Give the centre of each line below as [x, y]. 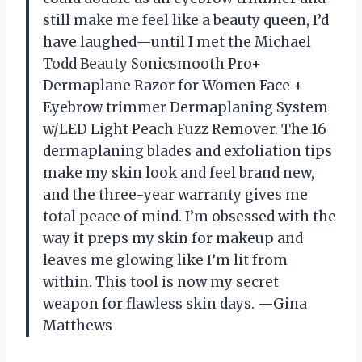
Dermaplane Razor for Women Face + [173, 86]
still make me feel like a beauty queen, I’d [186, 21]
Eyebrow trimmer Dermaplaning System [185, 108]
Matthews [78, 326]
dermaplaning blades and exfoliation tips [187, 152]
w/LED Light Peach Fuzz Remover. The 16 [185, 130]
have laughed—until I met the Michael [177, 42]
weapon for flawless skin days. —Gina [175, 304]
